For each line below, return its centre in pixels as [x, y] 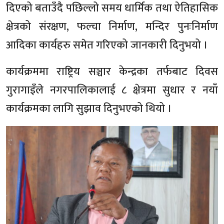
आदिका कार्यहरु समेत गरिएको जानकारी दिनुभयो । [107, 45]
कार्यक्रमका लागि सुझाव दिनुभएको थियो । [89, 108]
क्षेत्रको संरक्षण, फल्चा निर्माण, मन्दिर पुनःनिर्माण [112, 26]
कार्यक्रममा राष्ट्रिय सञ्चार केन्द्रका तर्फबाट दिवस [112, 71]
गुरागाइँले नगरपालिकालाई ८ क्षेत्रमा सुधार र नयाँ [112, 90]
